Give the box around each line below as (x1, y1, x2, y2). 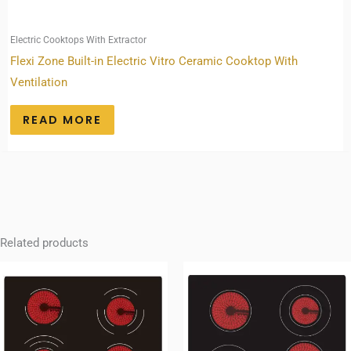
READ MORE (22, 111, 102, 128)
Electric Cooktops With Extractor (9, 33, 147, 45)
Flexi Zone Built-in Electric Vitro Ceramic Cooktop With (9, 53, 298, 68)
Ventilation (9, 74, 67, 89)
